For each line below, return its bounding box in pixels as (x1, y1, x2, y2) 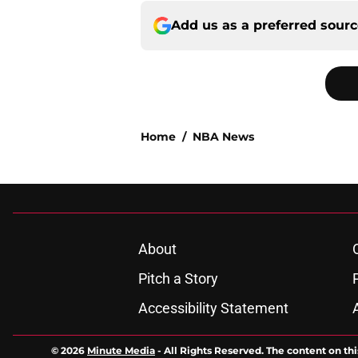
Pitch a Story (137, 270, 218, 288)
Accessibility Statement (137, 300, 288, 317)
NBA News (193, 129, 254, 145)
